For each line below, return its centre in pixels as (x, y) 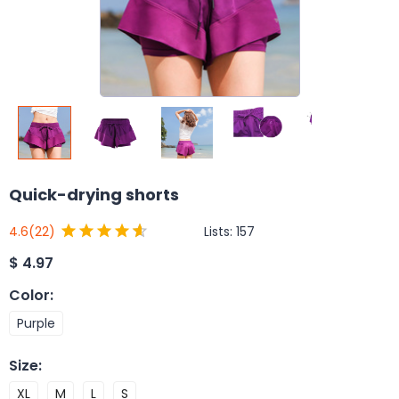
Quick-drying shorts (94, 195)
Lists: (220, 231)
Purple (36, 323)
